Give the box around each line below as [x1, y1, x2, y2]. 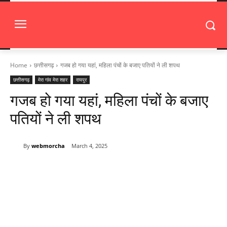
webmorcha [31, 141, 65, 149]
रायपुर [76, 76, 87, 83]
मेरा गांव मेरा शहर [38, 76, 67, 83]
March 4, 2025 [71, 142, 107, 150]
